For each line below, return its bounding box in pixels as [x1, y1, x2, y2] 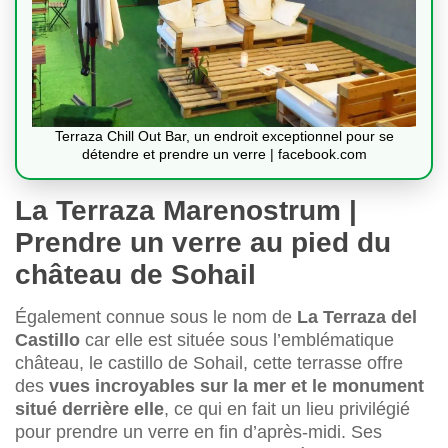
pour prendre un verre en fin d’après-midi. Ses [15, 422, 382, 443]
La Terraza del [297, 307, 417, 328]
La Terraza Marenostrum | [15, 195, 357, 227]
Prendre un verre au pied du [15, 227, 391, 259]
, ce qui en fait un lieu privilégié [164, 399, 410, 420]
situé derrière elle [15, 399, 164, 420]
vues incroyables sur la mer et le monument [49, 376, 424, 397]
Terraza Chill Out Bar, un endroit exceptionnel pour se [54, 128, 394, 145]
